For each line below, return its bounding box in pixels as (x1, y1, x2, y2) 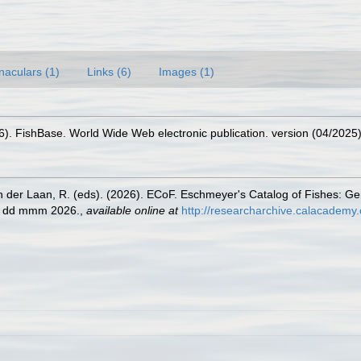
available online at (86, 204, 178, 217)
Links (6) (87, 65, 131, 78)
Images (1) (159, 65, 214, 78)
